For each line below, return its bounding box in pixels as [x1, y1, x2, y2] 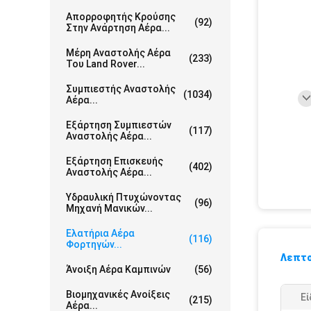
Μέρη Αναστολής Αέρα [66, 47, 171, 58]
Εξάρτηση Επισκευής [66, 155, 163, 167]
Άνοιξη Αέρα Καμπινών [66, 264, 171, 275]
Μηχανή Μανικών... [66, 203, 153, 214]
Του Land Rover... [66, 58, 145, 69]
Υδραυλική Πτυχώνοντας [66, 192, 181, 203]
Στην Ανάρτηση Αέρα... [66, 22, 170, 33]
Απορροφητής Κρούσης [66, 11, 176, 22]
